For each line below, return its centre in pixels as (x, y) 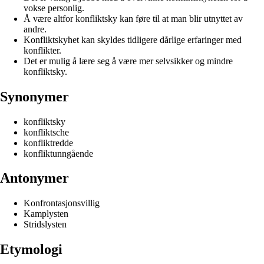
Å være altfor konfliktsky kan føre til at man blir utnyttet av (133, 18)
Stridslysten (45, 225)
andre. (35, 29)
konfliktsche (46, 132)
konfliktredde (48, 143)
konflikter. (42, 50)
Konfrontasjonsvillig (62, 203)
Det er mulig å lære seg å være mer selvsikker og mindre (128, 61)
